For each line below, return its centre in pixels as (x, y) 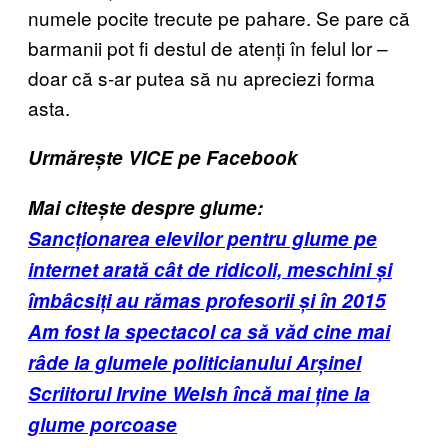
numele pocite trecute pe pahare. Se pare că (219, 17)
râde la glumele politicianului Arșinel (194, 362)
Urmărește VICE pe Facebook (163, 157)
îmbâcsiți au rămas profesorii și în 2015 (207, 300)
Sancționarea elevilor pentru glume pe (202, 238)
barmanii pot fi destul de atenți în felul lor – (208, 47)
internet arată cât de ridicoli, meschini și (210, 269)
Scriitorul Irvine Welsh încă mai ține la (199, 393)
